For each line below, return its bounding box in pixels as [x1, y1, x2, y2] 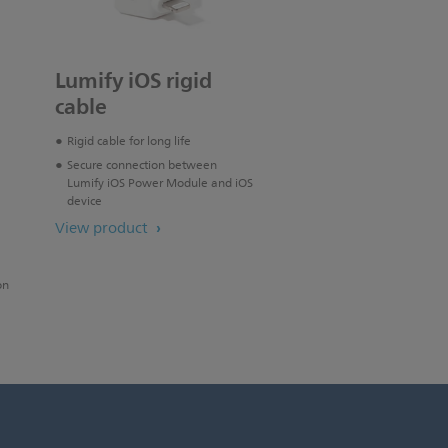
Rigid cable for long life [66, 131, 191, 153]
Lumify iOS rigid [54, 62, 212, 100]
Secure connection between [66, 155, 217, 177]
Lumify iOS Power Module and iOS [66, 173, 253, 195]
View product [54, 216, 152, 242]
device [66, 191, 102, 213]
